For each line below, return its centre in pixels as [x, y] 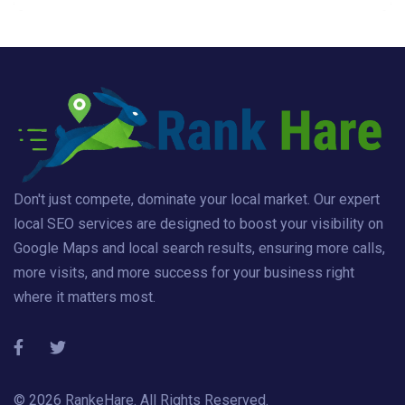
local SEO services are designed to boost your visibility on [198, 224]
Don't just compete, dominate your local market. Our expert [197, 200]
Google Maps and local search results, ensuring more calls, [199, 249]
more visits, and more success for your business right [184, 273]
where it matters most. [85, 297]
